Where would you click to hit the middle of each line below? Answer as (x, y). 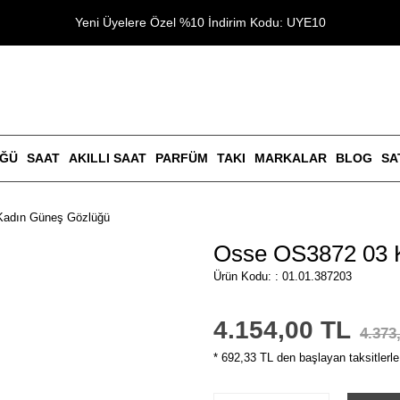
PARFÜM (181, 158)
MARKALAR (290, 158)
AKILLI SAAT (107, 158)
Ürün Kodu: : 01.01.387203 (283, 276)
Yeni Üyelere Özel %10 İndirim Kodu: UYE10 (200, 22)
